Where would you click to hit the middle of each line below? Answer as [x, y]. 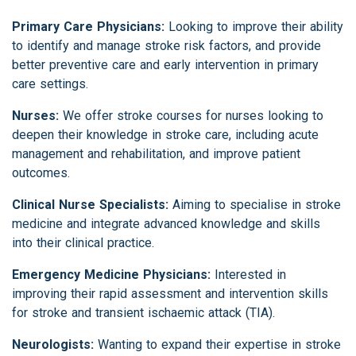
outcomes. [41, 173]
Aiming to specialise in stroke [255, 205]
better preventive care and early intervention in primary [165, 65]
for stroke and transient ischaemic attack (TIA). [143, 313]
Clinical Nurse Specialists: [90, 205]
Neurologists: [53, 345]
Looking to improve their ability [254, 27]
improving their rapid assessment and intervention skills [170, 294]
